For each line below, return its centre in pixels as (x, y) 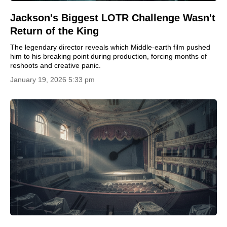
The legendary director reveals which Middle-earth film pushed (110, 47)
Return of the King (54, 31)
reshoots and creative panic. (55, 65)
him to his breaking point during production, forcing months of (108, 56)
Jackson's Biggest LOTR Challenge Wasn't (113, 17)
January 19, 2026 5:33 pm (52, 79)
